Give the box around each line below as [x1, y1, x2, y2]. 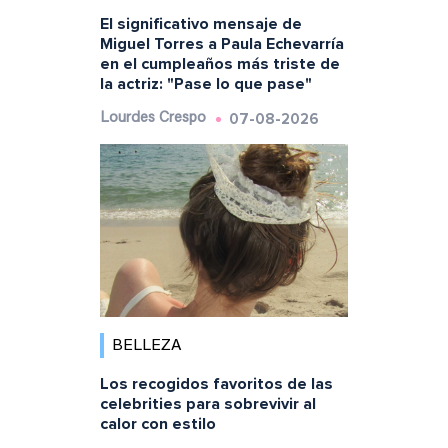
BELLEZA [111, 338, 182, 355]
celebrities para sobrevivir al [99, 394, 316, 415]
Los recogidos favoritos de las [99, 374, 333, 395]
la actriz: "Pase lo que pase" [99, 73, 312, 94]
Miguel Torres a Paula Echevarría [99, 33, 344, 54]
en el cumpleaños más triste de [99, 53, 340, 74]
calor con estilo [99, 414, 216, 435]
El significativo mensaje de [99, 13, 302, 34]
